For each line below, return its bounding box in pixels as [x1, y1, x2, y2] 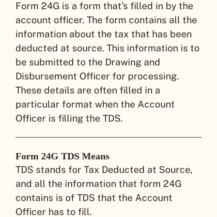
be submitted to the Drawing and [15, 56, 160, 67]
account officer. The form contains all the [15, 14, 197, 25]
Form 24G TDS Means [15, 151, 112, 162]
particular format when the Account [15, 98, 175, 109]
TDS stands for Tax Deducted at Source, [15, 164, 193, 175]
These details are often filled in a [15, 84, 160, 95]
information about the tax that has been [15, 28, 192, 39]
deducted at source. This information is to [15, 42, 200, 53]
